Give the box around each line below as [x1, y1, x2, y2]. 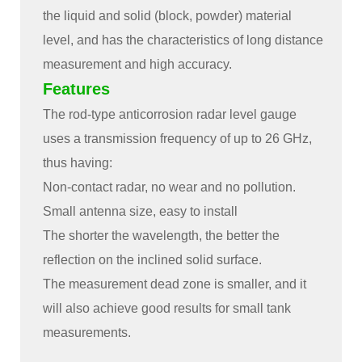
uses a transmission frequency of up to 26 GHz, [43, 132, 313, 146]
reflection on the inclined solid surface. [43, 253, 263, 267]
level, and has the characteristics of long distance [43, 33, 324, 48]
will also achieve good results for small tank [43, 301, 292, 316]
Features [43, 80, 111, 99]
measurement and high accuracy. [43, 57, 233, 72]
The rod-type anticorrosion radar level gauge [43, 107, 297, 122]
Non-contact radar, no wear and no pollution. [43, 180, 297, 195]
